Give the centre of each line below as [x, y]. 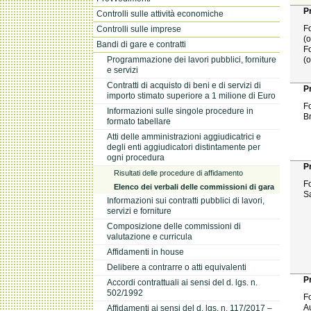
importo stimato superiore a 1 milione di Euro [192, 95]
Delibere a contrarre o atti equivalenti [177, 267]
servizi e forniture [140, 211]
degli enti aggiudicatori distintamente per [184, 147]
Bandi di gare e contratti [142, 44]
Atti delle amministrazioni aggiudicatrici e [184, 136]
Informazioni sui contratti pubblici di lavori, [186, 200]
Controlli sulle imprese [139, 29]
